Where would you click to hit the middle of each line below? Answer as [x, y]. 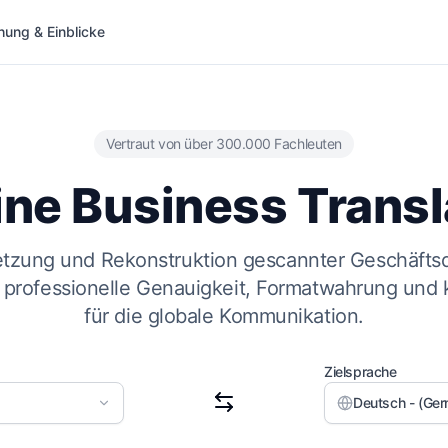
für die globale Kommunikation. [224, 316]
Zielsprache [360, 371]
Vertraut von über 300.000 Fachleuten [224, 143]
